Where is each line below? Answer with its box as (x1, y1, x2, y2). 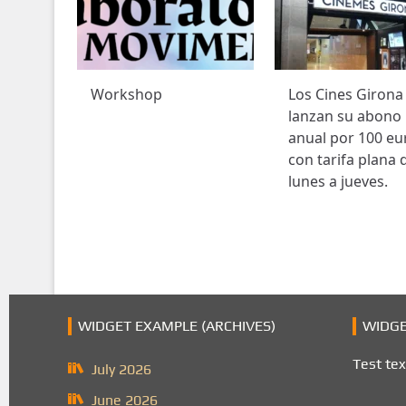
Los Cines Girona (287, 83, 403, 104)
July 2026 (91, 360, 151, 378)
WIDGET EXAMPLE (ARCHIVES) (77, 316, 275, 334)
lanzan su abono (287, 105, 401, 126)
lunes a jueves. (287, 170, 388, 191)
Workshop (90, 83, 162, 104)
